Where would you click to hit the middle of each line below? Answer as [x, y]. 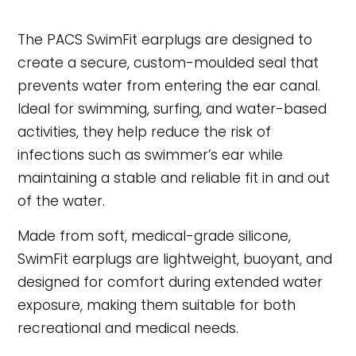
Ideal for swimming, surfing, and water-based [172, 109]
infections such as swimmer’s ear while [151, 155]
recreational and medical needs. [128, 328]
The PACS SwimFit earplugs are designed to [165, 40]
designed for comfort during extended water [170, 282]
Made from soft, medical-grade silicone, [155, 236]
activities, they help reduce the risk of [145, 132]
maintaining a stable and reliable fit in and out [174, 178]
